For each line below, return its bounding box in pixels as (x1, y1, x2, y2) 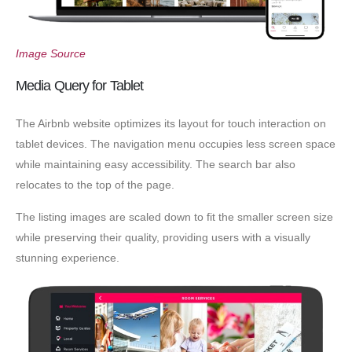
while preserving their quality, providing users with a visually (16, 230, 310, 244)
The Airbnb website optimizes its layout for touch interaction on (16, 117, 326, 130)
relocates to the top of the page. (16, 178, 174, 192)
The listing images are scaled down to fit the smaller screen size (16, 210, 333, 223)
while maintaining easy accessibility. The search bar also (16, 158, 295, 171)
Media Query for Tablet (16, 78, 144, 94)
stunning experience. (16, 251, 119, 264)
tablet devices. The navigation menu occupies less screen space (16, 137, 335, 151)
